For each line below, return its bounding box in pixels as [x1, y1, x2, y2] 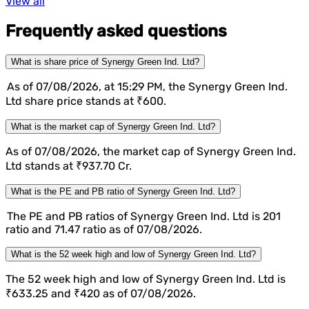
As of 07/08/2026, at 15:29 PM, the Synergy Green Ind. [6, 80, 288, 94]
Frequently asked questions [6, 21, 227, 41]
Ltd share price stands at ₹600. [6, 94, 166, 108]
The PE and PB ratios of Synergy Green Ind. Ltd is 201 [6, 210, 281, 223]
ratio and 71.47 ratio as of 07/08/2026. [6, 223, 202, 237]
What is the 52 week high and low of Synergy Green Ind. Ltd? [11, 249, 256, 260]
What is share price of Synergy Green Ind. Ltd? [11, 57, 199, 68]
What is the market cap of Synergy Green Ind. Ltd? [11, 121, 215, 132]
